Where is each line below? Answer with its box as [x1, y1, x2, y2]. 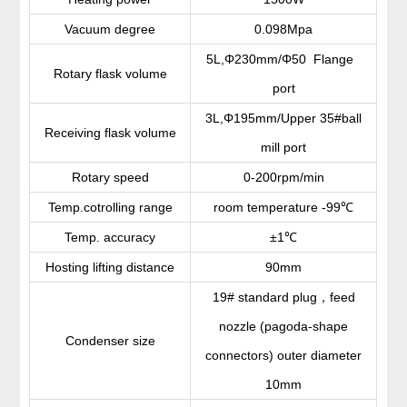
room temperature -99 [213, 200, 342, 215]
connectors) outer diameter [205, 348, 362, 363]
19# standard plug [212, 290, 317, 305]
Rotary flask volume [53, 66, 167, 82]
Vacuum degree [65, 22, 156, 37]
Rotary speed [71, 170, 149, 185]
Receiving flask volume [44, 125, 176, 141]
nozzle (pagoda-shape [219, 319, 349, 334]
